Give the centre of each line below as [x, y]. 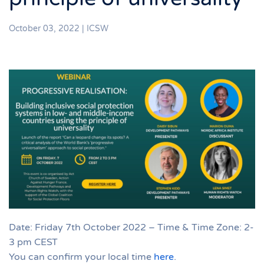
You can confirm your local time [81, 257]
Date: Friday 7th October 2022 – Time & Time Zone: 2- [131, 227]
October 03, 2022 [44, 29]
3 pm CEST [33, 242]
